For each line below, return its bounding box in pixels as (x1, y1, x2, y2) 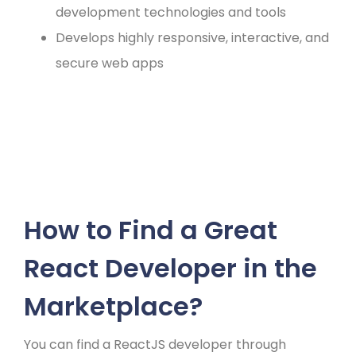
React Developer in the (24, 250, 317, 286)
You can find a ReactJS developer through (24, 335, 286, 354)
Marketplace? (24, 288, 203, 324)
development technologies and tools (56, 2, 286, 21)
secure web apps (56, 53, 164, 72)
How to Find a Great (24, 211, 277, 248)
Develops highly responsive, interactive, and (56, 28, 329, 47)
